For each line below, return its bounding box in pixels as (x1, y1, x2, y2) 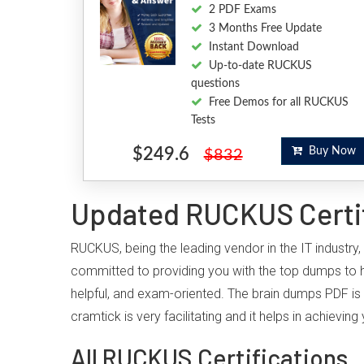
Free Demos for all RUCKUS (208, 97, 349, 108)
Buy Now (301, 145, 356, 157)
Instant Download (208, 41, 299, 53)
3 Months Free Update (208, 23, 322, 34)
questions (190, 78, 240, 89)
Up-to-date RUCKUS (208, 60, 312, 71)
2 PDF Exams (208, 4, 276, 15)
